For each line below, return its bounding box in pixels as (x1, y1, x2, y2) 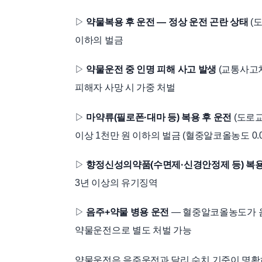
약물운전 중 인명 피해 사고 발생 (86, 64, 217, 75)
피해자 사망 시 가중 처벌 (75, 82, 175, 93)
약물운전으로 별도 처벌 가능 (75, 225, 192, 236)
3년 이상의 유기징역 (75, 177, 158, 188)
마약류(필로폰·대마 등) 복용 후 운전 (86, 112, 232, 122)
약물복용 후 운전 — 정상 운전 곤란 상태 (86, 16, 249, 27)
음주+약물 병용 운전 (86, 207, 170, 218)
